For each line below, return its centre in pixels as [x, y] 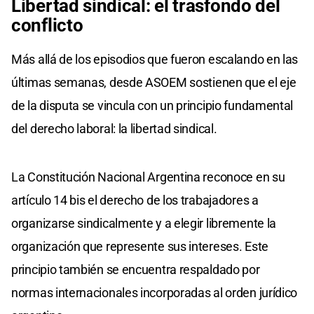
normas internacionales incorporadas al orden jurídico [155, 292]
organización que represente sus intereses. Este [140, 246]
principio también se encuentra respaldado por [136, 269]
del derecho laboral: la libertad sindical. [114, 128]
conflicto [47, 25]
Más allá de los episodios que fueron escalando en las [155, 59]
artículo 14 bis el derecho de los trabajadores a [135, 200]
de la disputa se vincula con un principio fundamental [152, 105]
